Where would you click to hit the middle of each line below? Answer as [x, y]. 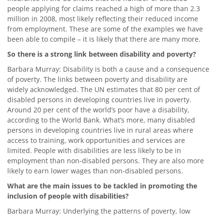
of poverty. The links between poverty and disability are [97, 79]
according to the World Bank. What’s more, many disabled [101, 120]
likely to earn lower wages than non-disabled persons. [95, 170]
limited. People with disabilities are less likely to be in [94, 150]
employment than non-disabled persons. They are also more [106, 160]
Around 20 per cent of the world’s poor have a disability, [98, 109]
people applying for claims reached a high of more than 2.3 [104, 8]
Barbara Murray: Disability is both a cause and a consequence [108, 69]
